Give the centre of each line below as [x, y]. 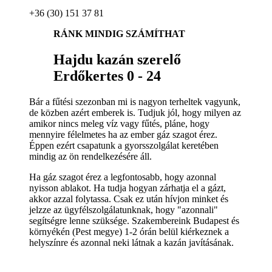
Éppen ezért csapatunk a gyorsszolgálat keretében [124, 145]
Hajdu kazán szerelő [117, 59]
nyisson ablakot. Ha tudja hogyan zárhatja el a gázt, [127, 188]
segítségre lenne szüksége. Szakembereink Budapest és [134, 220]
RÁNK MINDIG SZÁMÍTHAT [119, 33]
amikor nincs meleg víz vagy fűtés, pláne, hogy [119, 123]
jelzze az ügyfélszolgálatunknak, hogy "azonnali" [124, 209]
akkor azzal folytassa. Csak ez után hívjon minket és [129, 199]
